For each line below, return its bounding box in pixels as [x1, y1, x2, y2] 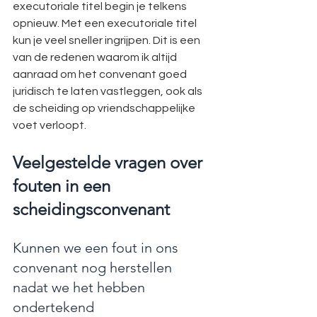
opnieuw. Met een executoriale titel [13, 18, 199, 29]
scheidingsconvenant [13, 199, 170, 219]
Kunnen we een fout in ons [13, 239, 182, 256]
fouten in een [13, 175, 115, 196]
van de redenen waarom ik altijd [13, 52, 179, 63]
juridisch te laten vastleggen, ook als [13, 86, 204, 97]
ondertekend [13, 299, 94, 316]
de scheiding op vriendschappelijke [13, 103, 197, 114]
